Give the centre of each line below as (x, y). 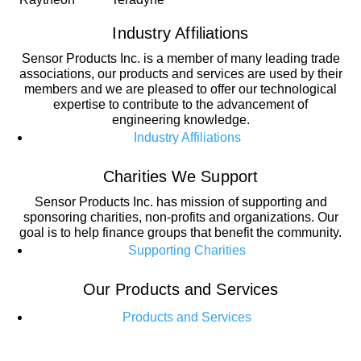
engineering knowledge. (180, 120)
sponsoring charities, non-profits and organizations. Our (180, 217)
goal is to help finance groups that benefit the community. (180, 232)
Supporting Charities (187, 250)
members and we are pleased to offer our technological (180, 89)
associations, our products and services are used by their (180, 74)
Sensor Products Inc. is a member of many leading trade (180, 58)
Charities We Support (180, 176)
